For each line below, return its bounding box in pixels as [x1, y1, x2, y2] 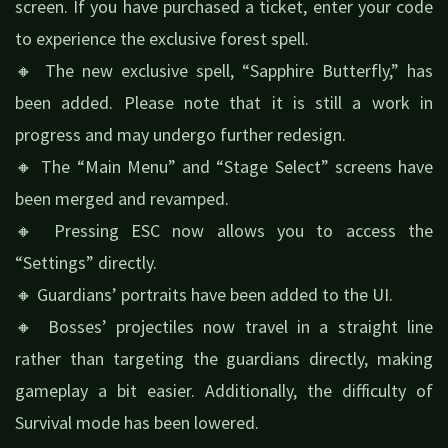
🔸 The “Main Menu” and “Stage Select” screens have [15, 154, 433, 178]
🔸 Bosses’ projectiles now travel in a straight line [15, 314, 433, 338]
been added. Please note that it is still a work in [15, 90, 433, 114]
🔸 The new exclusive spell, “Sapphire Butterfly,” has [15, 58, 433, 82]
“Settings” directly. [15, 250, 157, 274]
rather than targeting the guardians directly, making [15, 346, 433, 370]
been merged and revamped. [15, 186, 229, 210]
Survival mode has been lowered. [15, 410, 259, 434]
